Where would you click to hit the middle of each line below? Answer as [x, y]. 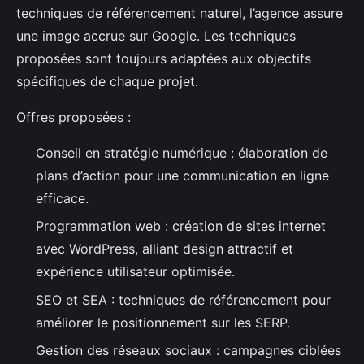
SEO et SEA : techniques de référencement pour [183, 299]
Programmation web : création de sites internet [181, 226]
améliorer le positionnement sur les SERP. [163, 322]
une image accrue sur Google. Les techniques [156, 36]
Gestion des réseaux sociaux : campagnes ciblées [188, 351]
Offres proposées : [74, 117]
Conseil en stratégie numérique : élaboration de [182, 153]
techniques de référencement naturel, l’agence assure [180, 13]
